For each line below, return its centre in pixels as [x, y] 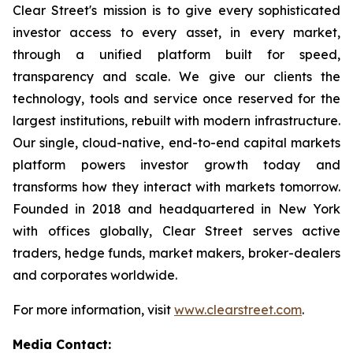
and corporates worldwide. [95, 275]
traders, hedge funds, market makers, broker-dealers [176, 253]
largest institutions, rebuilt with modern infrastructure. [176, 121]
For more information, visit [93, 310]
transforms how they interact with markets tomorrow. [176, 187]
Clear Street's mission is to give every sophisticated [176, 10]
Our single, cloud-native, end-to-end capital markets [176, 143]
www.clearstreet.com [238, 310]
